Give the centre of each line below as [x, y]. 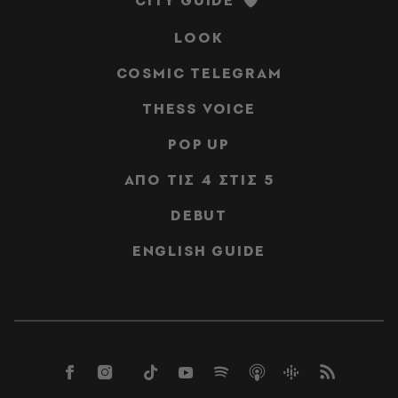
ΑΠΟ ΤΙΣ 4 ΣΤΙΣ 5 [199, 180]
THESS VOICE [199, 109]
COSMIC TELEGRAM [199, 73]
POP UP [199, 144]
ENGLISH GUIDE [199, 251]
